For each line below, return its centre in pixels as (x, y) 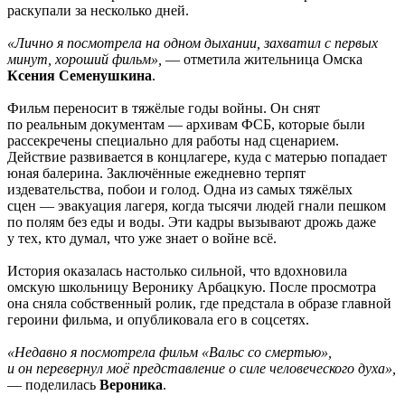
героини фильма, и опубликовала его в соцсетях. (158, 320)
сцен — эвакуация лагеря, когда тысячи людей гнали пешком (197, 206)
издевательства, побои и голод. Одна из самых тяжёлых (180, 190)
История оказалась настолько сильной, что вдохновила (177, 271)
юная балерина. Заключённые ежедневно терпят (156, 174)
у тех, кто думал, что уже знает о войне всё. (142, 239)
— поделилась (53, 385)
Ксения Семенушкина (80, 76)
